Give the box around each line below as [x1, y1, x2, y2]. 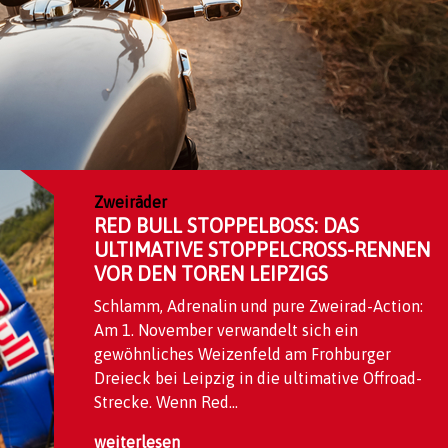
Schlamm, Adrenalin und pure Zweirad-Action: [94, 297, 423, 315]
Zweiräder [94, 193, 167, 211]
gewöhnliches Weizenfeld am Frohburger [94, 345, 391, 363]
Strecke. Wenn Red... [94, 393, 238, 411]
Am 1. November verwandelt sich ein [94, 321, 358, 339]
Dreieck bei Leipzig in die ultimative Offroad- [94, 369, 422, 387]
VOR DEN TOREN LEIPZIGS [94, 262, 328, 285]
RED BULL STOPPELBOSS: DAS [94, 214, 359, 237]
